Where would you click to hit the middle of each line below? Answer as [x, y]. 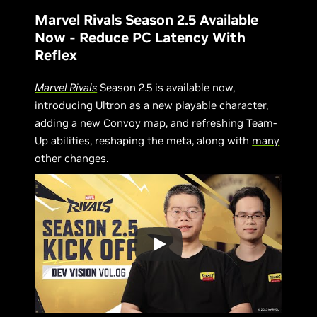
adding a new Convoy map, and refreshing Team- [156, 123]
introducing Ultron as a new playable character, [152, 105]
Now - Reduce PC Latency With [140, 38]
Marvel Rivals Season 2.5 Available [147, 20]
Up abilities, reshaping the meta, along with [144, 141]
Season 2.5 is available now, [166, 88]
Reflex [56, 56]
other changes [71, 158]
